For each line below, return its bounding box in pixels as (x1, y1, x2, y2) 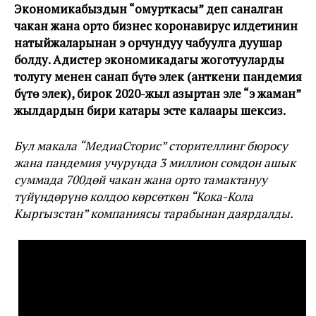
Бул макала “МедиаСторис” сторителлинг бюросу (14, 138, 288, 154)
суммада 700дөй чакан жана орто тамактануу (14, 171, 267, 188)
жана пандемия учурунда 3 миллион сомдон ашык (14, 154, 296, 171)
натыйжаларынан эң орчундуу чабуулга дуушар (14, 35, 282, 51)
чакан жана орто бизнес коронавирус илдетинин (14, 18, 298, 34)
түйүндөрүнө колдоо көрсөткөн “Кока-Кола (14, 188, 253, 205)
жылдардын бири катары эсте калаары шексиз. (14, 102, 286, 119)
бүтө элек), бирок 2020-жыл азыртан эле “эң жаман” (14, 85, 300, 102)
